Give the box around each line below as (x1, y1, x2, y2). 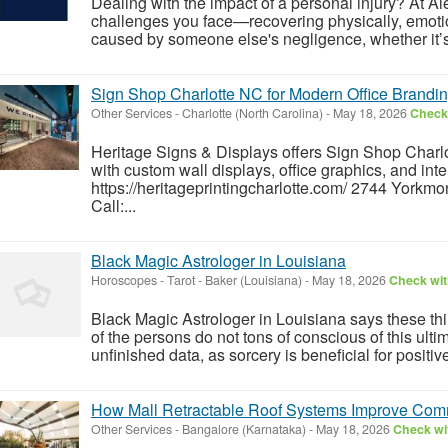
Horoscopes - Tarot (91, 270, 195, 289)
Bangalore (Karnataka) (182, 419, 306, 438)
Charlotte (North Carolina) (182, 103, 323, 122)
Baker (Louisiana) (205, 270, 302, 289)
